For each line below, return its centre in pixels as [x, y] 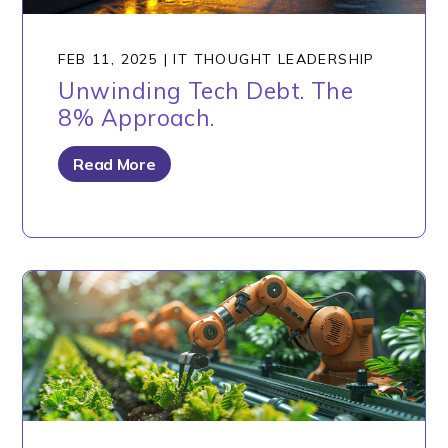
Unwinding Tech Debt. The [206, 90]
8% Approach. [136, 117]
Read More [114, 163]
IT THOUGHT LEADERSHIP [274, 58]
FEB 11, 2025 [108, 58]
